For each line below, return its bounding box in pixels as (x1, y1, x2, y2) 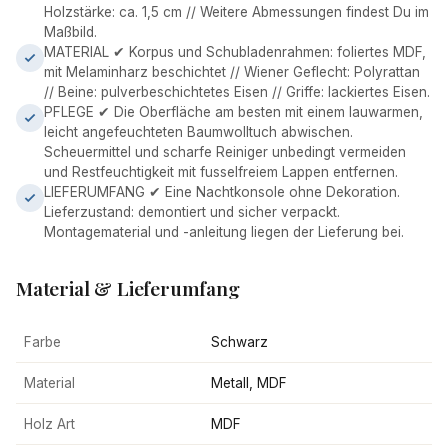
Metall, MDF (211, 374, 287, 391)
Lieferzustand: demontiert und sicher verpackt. (44, 203, 340, 220)
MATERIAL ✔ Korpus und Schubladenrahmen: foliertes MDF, (44, 43, 426, 60)
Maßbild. (44, 23, 97, 40)
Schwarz (211, 333, 268, 350)
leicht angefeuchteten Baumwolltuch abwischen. (44, 123, 353, 140)
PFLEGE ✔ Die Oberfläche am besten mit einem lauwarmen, (44, 103, 423, 120)
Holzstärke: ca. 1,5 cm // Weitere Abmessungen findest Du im (44, 3, 429, 20)
